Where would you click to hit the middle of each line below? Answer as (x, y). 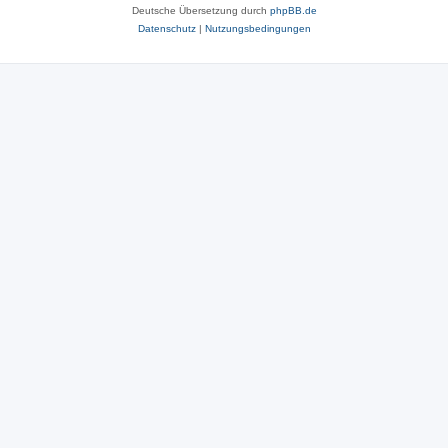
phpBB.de (293, 10)
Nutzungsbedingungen (257, 28)
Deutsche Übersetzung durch (200, 10)
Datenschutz (166, 28)
